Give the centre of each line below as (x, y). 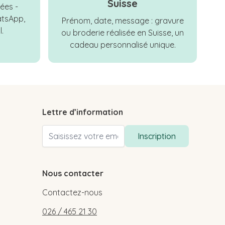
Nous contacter (73, 174)
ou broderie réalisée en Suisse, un (123, 33)
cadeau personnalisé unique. (123, 45)
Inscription (157, 136)
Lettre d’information (83, 112)
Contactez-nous (72, 193)
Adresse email (68, 131)
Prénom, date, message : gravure (123, 21)
